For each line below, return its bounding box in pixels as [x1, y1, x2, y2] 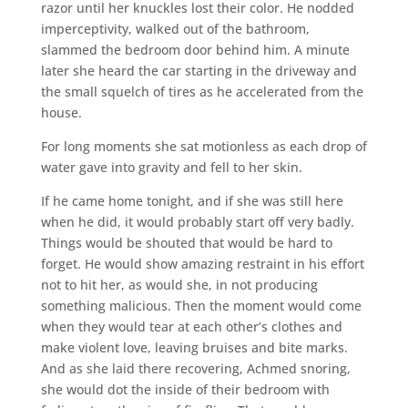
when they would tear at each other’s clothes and [40, 317, 342, 335]
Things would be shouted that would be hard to [40, 233, 332, 251]
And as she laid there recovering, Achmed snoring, [40, 359, 351, 377]
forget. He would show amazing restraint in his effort [40, 254, 364, 272]
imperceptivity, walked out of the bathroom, [40, 19, 310, 37]
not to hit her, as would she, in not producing [40, 275, 318, 293]
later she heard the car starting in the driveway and [40, 61, 357, 79]
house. [40, 103, 82, 121]
